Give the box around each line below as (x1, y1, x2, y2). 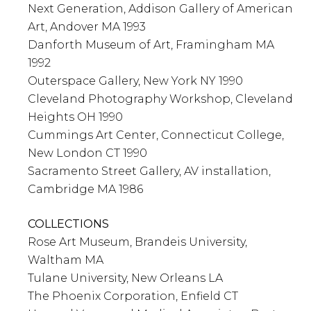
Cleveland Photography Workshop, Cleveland (28, 92, 293, 106)
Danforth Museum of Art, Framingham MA (28, 38, 274, 52)
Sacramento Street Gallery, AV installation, (28, 165, 271, 178)
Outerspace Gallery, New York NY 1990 (28, 74, 243, 88)
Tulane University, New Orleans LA (28, 271, 223, 285)
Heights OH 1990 (28, 110, 123, 124)
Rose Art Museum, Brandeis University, (28, 235, 247, 249)
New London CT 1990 (28, 146, 147, 160)
